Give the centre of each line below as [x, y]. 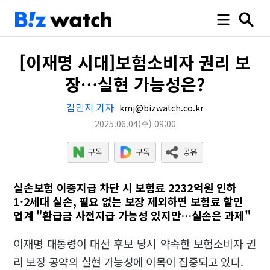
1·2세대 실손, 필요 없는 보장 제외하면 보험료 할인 [128, 201]
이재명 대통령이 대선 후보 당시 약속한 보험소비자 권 [135, 243]
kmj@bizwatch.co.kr [160, 108]
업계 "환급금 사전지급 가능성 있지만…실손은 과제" [132, 215]
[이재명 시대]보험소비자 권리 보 [135, 62]
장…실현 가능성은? [135, 84]
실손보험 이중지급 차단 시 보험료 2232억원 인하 [125, 187]
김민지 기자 [90, 107]
